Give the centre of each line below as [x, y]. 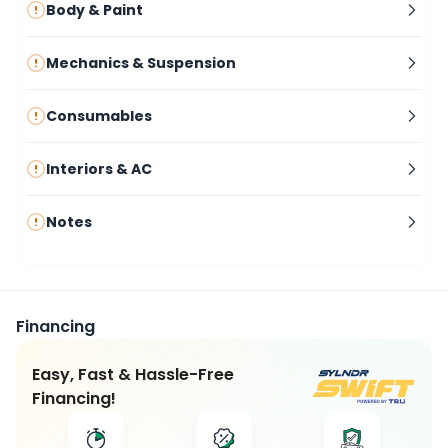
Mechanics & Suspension [141, 63]
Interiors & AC [99, 169]
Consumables [99, 116]
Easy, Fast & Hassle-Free [133, 375]
